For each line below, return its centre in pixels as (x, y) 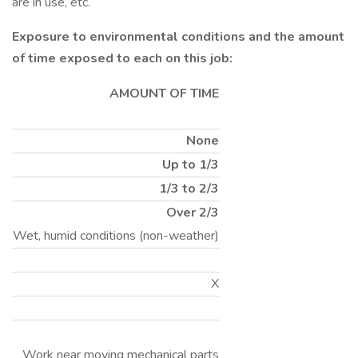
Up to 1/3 (191, 165)
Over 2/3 (193, 213)
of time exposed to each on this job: (122, 58)
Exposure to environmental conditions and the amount (178, 37)
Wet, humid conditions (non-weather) (116, 236)
